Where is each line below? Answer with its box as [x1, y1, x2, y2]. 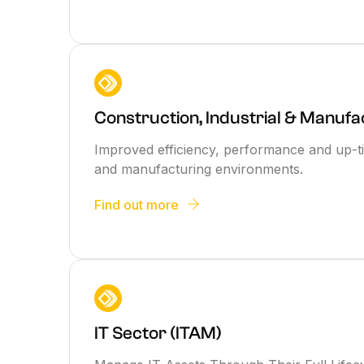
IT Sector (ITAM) [94, 322, 223, 344]
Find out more [94, 196, 180, 213]
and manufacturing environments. [94, 160, 304, 177]
